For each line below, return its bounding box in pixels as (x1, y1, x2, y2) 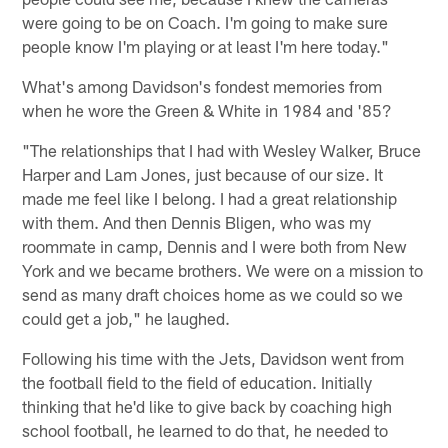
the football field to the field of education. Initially (22, 372, 373, 393)
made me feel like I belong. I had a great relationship (22, 188, 398, 209)
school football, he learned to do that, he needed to (22, 420, 389, 441)
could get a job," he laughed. (22, 308, 231, 329)
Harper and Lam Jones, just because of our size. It (22, 164, 384, 185)
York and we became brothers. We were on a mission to (22, 260, 424, 281)
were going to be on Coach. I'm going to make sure (22, 12, 389, 33)
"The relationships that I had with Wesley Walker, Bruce (22, 140, 422, 161)
